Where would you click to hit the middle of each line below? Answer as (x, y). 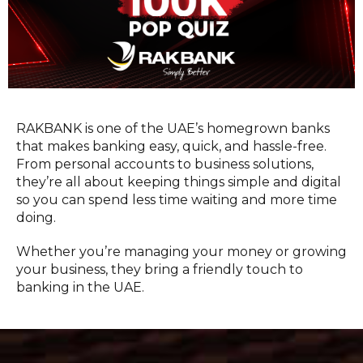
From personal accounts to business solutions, (165, 164)
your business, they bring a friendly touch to (160, 269)
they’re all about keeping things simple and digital (179, 181)
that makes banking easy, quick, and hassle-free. (171, 146)
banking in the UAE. (80, 287)
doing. (36, 217)
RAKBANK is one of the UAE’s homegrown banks (173, 128)
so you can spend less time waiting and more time (177, 199)
